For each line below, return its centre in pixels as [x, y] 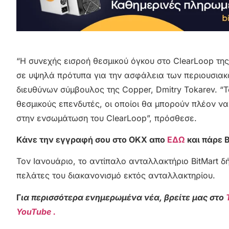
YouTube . [36, 211]
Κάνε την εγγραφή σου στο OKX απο [92, 140]
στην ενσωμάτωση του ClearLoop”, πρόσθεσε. [107, 118]
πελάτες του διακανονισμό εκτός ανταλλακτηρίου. [116, 176]
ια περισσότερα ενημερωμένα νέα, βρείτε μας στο [123, 197]
